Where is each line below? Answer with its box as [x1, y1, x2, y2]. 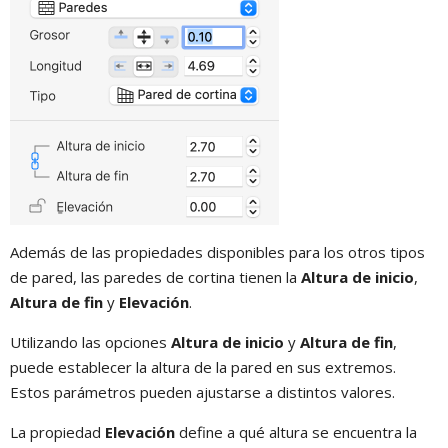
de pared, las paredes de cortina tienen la [10, 266, 301, 287]
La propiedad [10, 421, 105, 442]
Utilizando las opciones [10, 331, 171, 352]
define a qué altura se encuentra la [175, 421, 417, 442]
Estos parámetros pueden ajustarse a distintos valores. [10, 381, 395, 402]
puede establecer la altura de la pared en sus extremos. [10, 356, 396, 377]
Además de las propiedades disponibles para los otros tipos [10, 241, 425, 262]
